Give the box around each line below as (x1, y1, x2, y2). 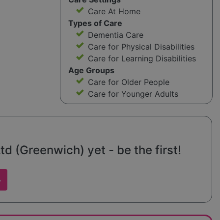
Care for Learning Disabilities (87, 54, 196, 64)
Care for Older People (87, 77, 169, 87)
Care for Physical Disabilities (87, 42, 194, 52)
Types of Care (68, 18, 122, 28)
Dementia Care (87, 30, 143, 40)
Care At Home (87, 6, 140, 17)
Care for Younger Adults (87, 89, 178, 99)
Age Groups (68, 65, 114, 76)
